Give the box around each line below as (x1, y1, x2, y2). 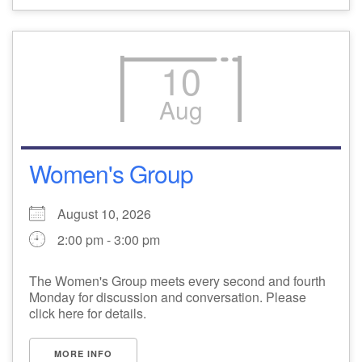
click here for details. (29, 304, 146, 322)
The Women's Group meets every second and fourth (29, 271, 326, 290)
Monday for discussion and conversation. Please (29, 288, 306, 306)
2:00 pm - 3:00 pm (57, 230, 160, 249)
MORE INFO (54, 347, 112, 360)
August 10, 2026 (57, 204, 164, 223)
